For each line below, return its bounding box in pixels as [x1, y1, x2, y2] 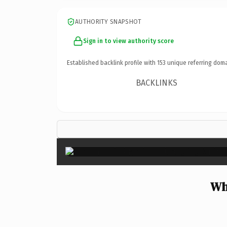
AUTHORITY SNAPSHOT [75, 18, 142, 25]
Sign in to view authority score [83, 37, 174, 45]
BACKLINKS [136, 78, 178, 88]
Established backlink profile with [67, 59, 157, 66]
